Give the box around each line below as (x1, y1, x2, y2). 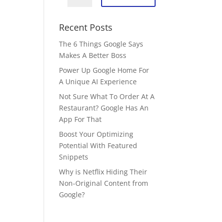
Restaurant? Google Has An (59, 103, 149, 112)
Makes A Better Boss (59, 51, 127, 60)
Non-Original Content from (59, 178, 149, 188)
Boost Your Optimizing (59, 129, 134, 139)
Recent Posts (59, 21, 113, 33)
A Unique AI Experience (59, 77, 137, 86)
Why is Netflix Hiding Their (59, 167, 148, 176)
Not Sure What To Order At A (59, 92, 155, 101)
